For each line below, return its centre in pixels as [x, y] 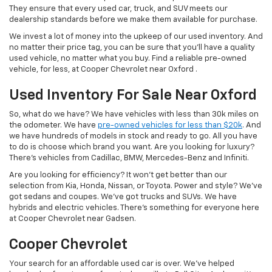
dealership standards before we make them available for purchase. [133, 20]
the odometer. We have [53, 126]
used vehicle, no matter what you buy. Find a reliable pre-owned [128, 59]
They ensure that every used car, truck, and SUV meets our [118, 9]
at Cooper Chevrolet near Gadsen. [73, 219]
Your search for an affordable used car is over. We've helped [122, 264]
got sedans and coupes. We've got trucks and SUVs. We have [123, 197]
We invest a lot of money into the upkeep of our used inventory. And [136, 37]
